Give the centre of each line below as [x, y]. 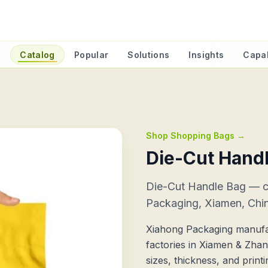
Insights [206, 55]
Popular [91, 55]
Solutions [149, 55]
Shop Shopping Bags [190, 135]
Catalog [37, 55]
